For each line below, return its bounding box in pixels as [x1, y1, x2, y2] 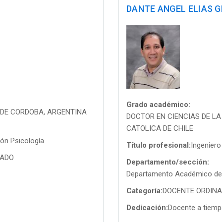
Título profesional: [126, 140, 191, 150]
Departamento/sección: [126, 157, 209, 166]
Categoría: [126, 186, 163, 195]
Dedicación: [126, 203, 168, 212]
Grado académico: [126, 100, 190, 109]
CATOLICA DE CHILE [126, 123, 193, 133]
